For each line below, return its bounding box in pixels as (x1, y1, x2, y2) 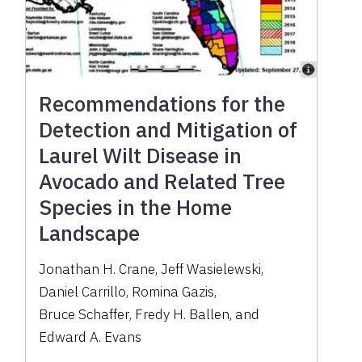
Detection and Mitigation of (39, 116, 298, 144)
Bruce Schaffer (39, 305, 130, 324)
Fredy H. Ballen (135, 305, 230, 324)
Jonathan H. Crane (39, 260, 156, 279)
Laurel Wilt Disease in (39, 141, 242, 170)
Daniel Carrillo (39, 283, 127, 301)
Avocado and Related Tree (39, 167, 286, 196)
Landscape (39, 219, 141, 247)
